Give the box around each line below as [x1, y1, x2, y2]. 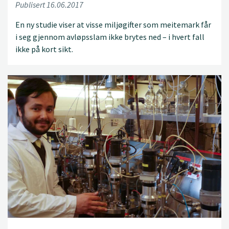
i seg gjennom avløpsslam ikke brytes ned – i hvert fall [15, 31, 204, 42]
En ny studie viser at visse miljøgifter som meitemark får [15, 19, 211, 30]
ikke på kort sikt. [15, 43, 73, 54]
